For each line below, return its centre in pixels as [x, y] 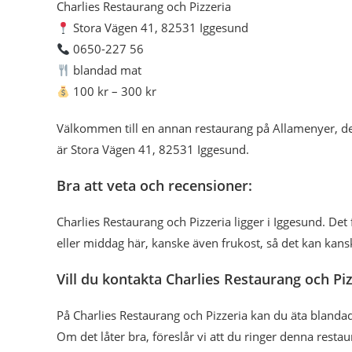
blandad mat [106, 70]
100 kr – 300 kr [114, 91]
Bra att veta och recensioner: [154, 185]
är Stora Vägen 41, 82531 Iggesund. [153, 149]
